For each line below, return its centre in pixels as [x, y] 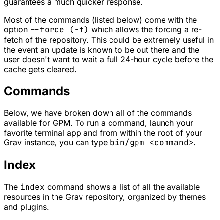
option [17, 30]
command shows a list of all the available [122, 186]
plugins [33, 206]
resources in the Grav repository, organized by [92, 197]
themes [192, 197]
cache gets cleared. [40, 69]
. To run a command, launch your [132, 123]
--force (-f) [59, 30]
